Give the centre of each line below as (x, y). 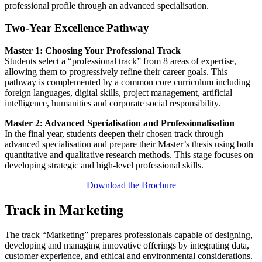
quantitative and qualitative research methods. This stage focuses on (129, 154)
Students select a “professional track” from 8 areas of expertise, (120, 61)
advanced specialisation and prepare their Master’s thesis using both (129, 144)
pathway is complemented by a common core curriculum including (127, 82)
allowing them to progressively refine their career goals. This (116, 71)
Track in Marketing (64, 210)
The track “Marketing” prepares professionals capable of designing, (129, 235)
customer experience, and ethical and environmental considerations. (129, 256)
